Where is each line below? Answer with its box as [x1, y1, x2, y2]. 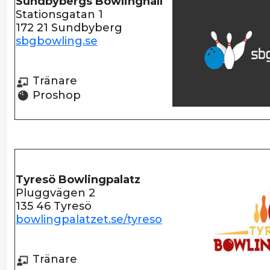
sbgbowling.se [16, 34, 98, 48]
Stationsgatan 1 [16, 8, 103, 21]
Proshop [30, 88, 81, 102]
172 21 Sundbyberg [16, 21, 122, 34]
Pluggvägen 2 [16, 186, 95, 199]
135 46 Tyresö [16, 199, 92, 213]
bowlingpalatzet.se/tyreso [16, 213, 162, 226]
